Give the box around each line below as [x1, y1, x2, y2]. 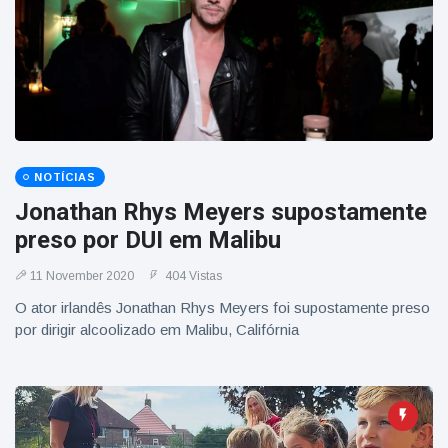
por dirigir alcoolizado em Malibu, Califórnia [15, 321, 299, 338]
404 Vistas [162, 269, 222, 283]
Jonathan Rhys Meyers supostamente [15, 198, 427, 226]
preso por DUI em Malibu [15, 226, 281, 254]
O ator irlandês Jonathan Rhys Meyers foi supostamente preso [15, 299, 430, 316]
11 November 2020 [30, 269, 134, 283]
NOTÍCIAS [34, 171, 96, 183]
